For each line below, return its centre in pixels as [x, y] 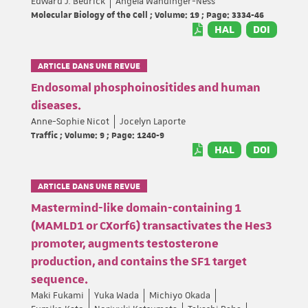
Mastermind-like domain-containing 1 [136, 208]
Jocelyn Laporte [153, 121]
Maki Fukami [57, 295]
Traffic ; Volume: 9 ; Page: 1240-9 [98, 134]
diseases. [56, 106]
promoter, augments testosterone [125, 244]
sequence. [59, 279]
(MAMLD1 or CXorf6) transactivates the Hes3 [152, 226]
